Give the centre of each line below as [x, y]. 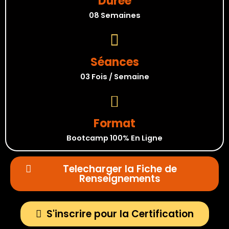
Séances [114, 62]
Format [114, 124]
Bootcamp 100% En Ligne [114, 138]
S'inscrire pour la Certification [120, 214]
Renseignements [120, 179]
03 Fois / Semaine [114, 77]
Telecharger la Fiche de [120, 169]
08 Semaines [114, 16]
